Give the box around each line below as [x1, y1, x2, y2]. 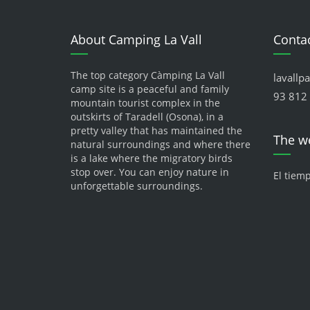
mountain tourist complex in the [71, 96, 220, 109]
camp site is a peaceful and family [71, 82, 229, 95]
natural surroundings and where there [71, 138, 250, 151]
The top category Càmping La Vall [71, 69, 225, 82]
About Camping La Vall [71, 31, 202, 48]
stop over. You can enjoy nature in [71, 165, 229, 179]
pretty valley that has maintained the [71, 124, 242, 137]
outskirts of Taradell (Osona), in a [71, 110, 224, 123]
